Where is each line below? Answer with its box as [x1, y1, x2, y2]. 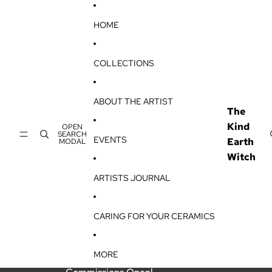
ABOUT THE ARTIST [93, 95, 173, 107]
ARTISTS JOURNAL [93, 172, 171, 183]
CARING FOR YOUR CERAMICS [93, 210, 215, 222]
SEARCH [58, 129, 87, 139]
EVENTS [93, 134, 127, 145]
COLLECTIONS [93, 57, 154, 69]
